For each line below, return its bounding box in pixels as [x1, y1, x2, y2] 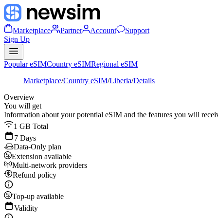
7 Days [14, 134, 36, 142]
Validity [14, 204, 38, 212]
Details [133, 76, 155, 85]
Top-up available [12, 192, 64, 200]
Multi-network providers [12, 161, 87, 169]
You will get [4, 102, 41, 110]
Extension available [12, 152, 72, 161]
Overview [4, 93, 35, 101]
